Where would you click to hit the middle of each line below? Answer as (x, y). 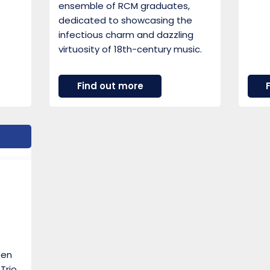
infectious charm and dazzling (126, 34)
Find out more (110, 86)
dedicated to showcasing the (126, 20)
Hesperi (161, 106)
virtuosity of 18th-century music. (130, 49)
